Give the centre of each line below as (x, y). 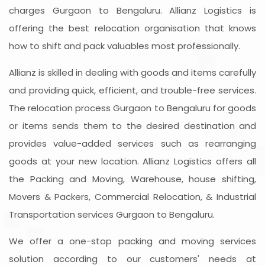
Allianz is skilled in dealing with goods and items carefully (132, 73)
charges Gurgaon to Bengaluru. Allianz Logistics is (132, 11)
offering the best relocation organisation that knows (132, 28)
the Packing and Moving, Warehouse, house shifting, (132, 179)
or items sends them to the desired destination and (132, 126)
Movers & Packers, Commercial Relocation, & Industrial (132, 197)
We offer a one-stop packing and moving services (132, 241)
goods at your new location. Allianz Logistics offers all (132, 161)
